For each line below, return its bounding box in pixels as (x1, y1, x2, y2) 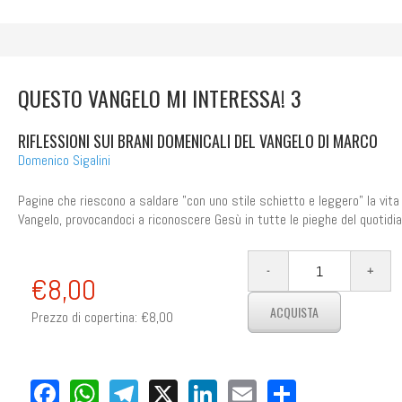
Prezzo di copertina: (31, 308, 137, 328)
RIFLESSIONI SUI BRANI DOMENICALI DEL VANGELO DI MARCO (17, 129, 378, 153)
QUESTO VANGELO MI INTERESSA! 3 (17, 82, 301, 115)
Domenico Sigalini (17, 151, 110, 170)
